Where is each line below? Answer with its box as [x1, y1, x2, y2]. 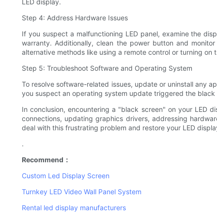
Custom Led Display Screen [22, 171, 109, 180]
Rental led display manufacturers [22, 203, 126, 212]
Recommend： [22, 155, 70, 164]
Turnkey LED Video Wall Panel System [22, 187, 141, 196]
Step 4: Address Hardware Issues [22, 14, 128, 22]
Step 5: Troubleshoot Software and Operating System [22, 64, 192, 73]
